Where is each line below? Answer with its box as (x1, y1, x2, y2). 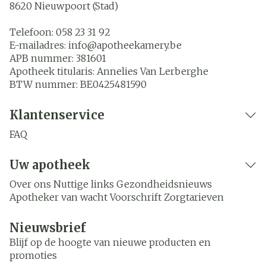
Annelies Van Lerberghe (97, 65, 208, 77)
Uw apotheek (9, 157, 90, 172)
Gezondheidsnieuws (116, 178, 212, 190)
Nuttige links (53, 178, 114, 190)
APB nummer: (9, 52, 76, 64)
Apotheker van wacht (9, 191, 107, 203)
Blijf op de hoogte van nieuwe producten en (9, 236, 211, 248)
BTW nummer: (9, 78, 80, 90)
